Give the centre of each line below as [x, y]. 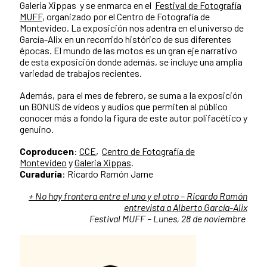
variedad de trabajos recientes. [81, 73]
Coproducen [47, 151]
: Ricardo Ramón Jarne [108, 174]
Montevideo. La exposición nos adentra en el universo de [132, 28]
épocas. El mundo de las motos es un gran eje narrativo [128, 51]
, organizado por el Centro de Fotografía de [126, 17]
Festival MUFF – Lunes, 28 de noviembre [168, 219]
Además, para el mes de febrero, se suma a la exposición [131, 95]
